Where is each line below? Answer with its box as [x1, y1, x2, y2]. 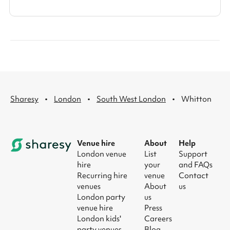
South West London [97, 94, 166, 104]
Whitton [181, 94, 212, 104]
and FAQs [178, 159, 213, 170]
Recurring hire [77, 170, 127, 181]
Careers [144, 213, 172, 224]
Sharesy [10, 94, 39, 104]
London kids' [77, 213, 121, 224]
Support [178, 148, 207, 159]
